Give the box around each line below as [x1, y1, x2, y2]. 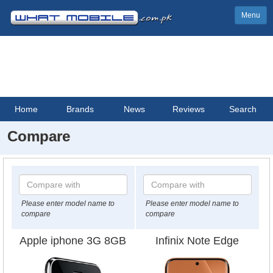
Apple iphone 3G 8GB [19, 235, 127, 247]
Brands [66, 104, 94, 114]
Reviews [172, 104, 205, 114]
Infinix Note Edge [155, 235, 239, 247]
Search [229, 104, 257, 114]
